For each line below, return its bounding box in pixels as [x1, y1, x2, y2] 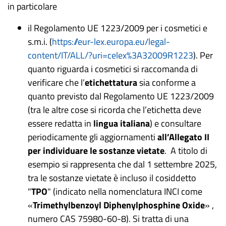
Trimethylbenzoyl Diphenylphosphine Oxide [33, 198, 205, 212]
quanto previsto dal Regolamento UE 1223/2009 [28, 89, 214, 103]
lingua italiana [93, 117, 150, 130]
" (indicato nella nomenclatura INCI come [47, 185, 202, 198]
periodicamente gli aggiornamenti [28, 130, 157, 144]
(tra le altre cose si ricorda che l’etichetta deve [28, 103, 201, 117]
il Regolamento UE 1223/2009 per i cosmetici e [28, 21, 207, 35]
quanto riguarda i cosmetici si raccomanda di [28, 62, 198, 76]
